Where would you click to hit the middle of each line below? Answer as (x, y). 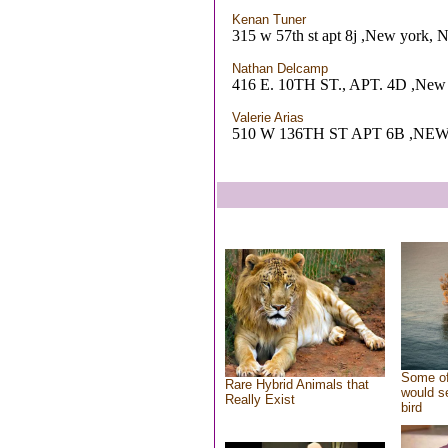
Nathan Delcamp (280, 68)
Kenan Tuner (269, 19)
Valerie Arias (268, 117)
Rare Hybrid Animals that (296, 384)
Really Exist (259, 399)
